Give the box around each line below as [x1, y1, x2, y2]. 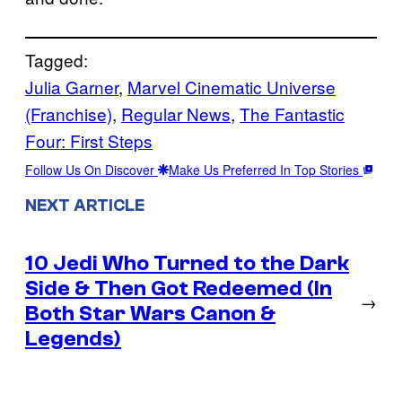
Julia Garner [25, 74, 118, 100]
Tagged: [25, 48, 88, 73]
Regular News [121, 101, 231, 127]
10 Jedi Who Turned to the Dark [25, 251, 349, 275]
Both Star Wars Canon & [25, 301, 275, 326]
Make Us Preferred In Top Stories [169, 161, 363, 179]
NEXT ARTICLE [25, 196, 144, 216]
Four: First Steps [25, 128, 153, 153]
